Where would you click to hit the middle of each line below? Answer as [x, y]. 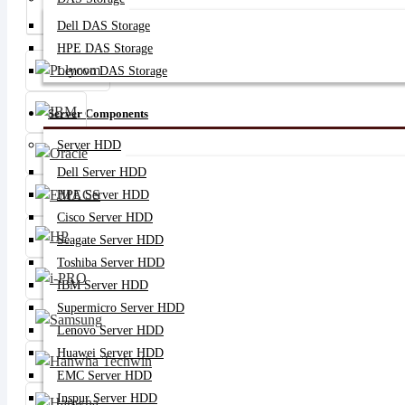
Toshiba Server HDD [111, 263]
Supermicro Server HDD [121, 308]
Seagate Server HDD [110, 240]
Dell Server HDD [102, 172]
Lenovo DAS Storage [112, 71]
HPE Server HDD [103, 195]
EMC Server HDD [104, 376]
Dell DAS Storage [104, 26]
